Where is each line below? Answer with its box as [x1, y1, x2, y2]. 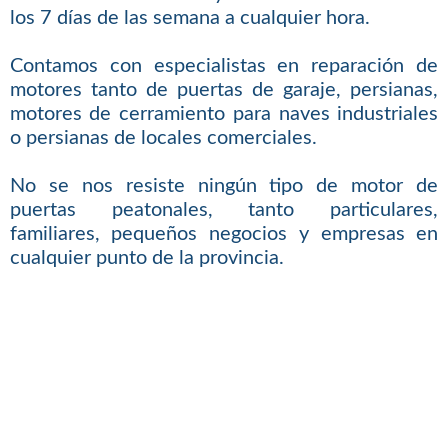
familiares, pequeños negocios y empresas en [9, 223, 439, 244]
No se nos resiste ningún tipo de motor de [9, 175, 439, 196]
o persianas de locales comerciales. [9, 127, 317, 148]
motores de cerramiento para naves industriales [9, 103, 439, 124]
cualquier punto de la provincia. [9, 247, 284, 268]
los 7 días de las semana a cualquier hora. [9, 7, 370, 28]
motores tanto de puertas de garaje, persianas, [9, 79, 439, 100]
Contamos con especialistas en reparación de [9, 55, 439, 76]
